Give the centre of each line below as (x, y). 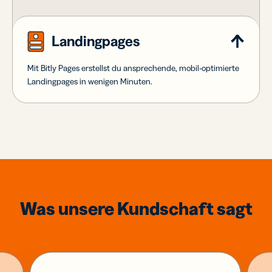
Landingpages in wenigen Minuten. (90, 81)
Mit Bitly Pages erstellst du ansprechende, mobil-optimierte (133, 68)
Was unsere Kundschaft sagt (136, 208)
